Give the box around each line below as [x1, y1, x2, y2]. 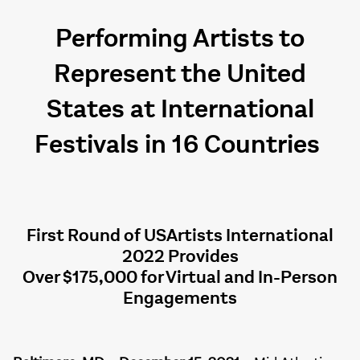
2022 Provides [121, 246, 239, 267]
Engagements [123, 288, 237, 309]
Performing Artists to [55, 22, 305, 55]
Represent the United [54, 58, 306, 90]
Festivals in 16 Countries [35, 129, 325, 161]
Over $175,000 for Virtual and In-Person [22, 267, 337, 288]
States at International [46, 93, 314, 125]
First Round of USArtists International [27, 225, 333, 246]
